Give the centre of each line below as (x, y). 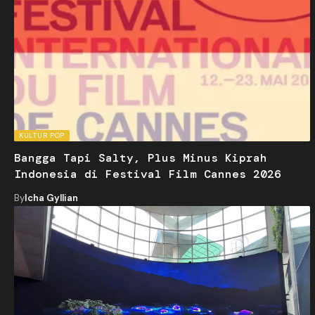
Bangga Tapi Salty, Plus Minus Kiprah (141, 158)
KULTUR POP (42, 136)
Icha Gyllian (51, 198)
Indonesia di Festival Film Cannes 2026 (148, 174)
